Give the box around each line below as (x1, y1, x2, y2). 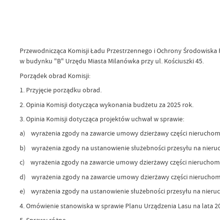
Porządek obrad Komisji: (19, 71, 92, 80)
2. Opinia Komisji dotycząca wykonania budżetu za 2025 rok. (19, 100, 193, 109)
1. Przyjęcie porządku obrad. (19, 85, 103, 95)
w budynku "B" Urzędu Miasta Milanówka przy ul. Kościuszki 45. (19, 56, 204, 66)
